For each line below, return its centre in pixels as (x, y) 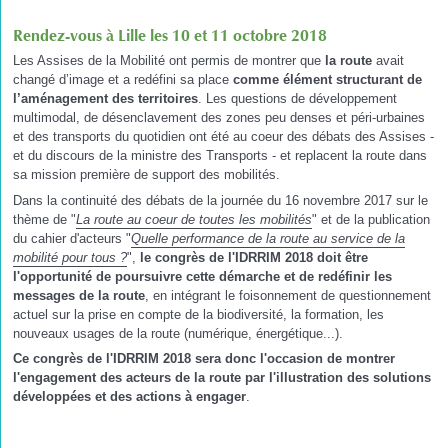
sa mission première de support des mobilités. (146, 175)
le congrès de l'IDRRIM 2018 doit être (254, 257)
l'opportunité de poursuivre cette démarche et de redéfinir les (202, 276)
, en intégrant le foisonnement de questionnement (288, 295)
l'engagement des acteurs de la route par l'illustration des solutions (222, 378)
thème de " (44, 219)
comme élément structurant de (327, 80)
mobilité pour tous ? (70, 257)
